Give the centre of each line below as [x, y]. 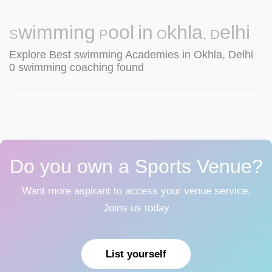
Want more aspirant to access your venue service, [136, 191]
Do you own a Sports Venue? [136, 166]
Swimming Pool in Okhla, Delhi [130, 32]
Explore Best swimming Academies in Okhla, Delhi [131, 55]
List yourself [136, 254]
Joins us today [136, 208]
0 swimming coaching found [76, 67]
